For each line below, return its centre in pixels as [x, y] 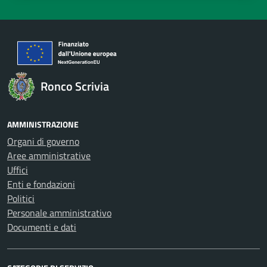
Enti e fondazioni [41, 184]
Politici [21, 198]
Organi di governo [43, 141]
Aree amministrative [49, 155]
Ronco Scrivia [75, 86]
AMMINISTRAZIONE [43, 124]
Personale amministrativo [59, 212]
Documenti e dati [42, 227]
